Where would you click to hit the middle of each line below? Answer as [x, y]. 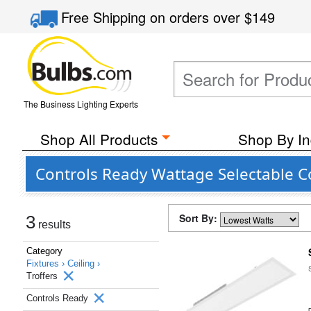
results [53, 225]
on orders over [197, 17]
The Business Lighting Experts [81, 104]
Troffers [43, 276]
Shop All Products [99, 139]
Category [44, 251]
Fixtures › [47, 263]
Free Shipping [106, 17]
